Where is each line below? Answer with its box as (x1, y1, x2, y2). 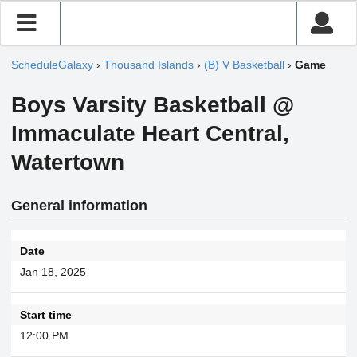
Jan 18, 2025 (19, 265, 86, 278)
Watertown (11, 150, 124, 175)
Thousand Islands (104, 58, 194, 72)
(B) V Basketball (204, 58, 284, 72)
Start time (19, 308, 72, 321)
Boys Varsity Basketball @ (11, 92, 294, 117)
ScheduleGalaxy (11, 58, 93, 72)
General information (11, 198, 147, 214)
